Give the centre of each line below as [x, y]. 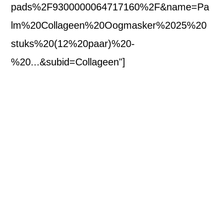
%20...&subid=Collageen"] [68, 62]
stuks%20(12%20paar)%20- [73, 44]
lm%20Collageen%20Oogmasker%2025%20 [109, 26]
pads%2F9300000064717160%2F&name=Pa [110, 7]
